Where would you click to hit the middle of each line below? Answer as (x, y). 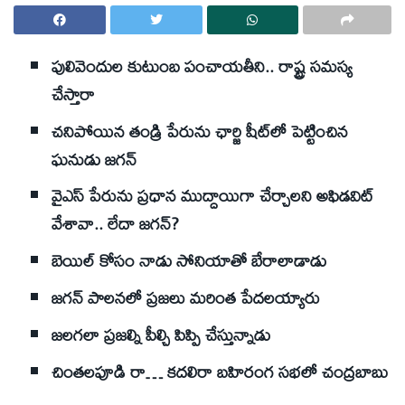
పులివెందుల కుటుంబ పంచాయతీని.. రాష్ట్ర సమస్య (202, 66)
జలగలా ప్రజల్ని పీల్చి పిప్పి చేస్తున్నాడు (161, 334)
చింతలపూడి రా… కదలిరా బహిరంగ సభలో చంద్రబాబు (220, 371)
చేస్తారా (73, 94)
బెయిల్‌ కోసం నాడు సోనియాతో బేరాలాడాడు (189, 261)
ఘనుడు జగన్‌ (94, 159)
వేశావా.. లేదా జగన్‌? (115, 224)
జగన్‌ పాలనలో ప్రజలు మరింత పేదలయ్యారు (186, 297)
